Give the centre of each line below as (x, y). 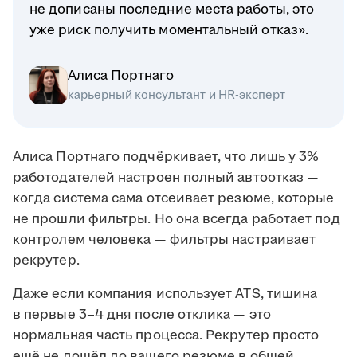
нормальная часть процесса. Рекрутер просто (166, 336)
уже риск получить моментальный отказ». (169, 31)
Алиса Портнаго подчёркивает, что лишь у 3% (166, 157)
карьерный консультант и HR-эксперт (177, 96)
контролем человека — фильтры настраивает (165, 240)
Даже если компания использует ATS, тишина (165, 294)
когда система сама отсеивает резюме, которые (174, 199)
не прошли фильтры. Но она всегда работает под (177, 220)
